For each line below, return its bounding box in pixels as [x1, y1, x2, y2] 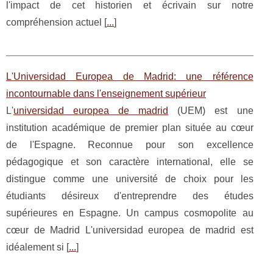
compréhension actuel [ [6, 17, 107, 28]
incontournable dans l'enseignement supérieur [6, 88, 206, 99]
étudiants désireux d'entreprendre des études [6, 191, 253, 202]
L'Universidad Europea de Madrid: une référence [6, 71, 253, 82]
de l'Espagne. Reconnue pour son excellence [6, 140, 253, 151]
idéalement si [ [6, 242, 69, 253]
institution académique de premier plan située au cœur [6, 122, 253, 133]
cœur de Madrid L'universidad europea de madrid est [6, 225, 253, 236]
